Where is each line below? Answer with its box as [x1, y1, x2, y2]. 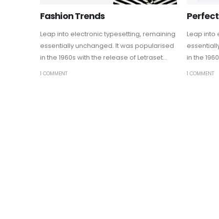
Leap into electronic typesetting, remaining [40, 29, 175, 39]
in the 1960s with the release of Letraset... [40, 52, 167, 62]
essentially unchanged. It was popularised [40, 41, 174, 50]
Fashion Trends [40, 9, 105, 22]
